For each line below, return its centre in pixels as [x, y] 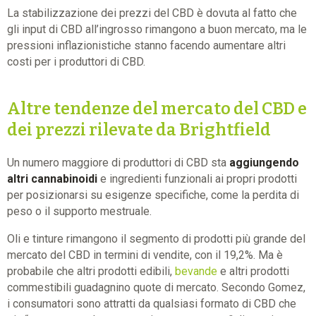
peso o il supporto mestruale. [79, 212]
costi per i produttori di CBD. [76, 62]
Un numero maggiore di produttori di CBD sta [117, 163]
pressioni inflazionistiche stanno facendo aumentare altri [146, 46]
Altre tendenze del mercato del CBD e [157, 109]
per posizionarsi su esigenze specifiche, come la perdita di [153, 195]
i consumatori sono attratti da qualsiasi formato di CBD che [152, 304]
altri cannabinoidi [52, 179]
